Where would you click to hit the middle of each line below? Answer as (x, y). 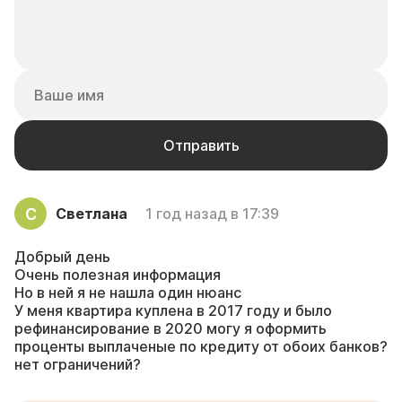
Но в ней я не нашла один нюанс (128, 292)
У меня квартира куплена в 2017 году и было (173, 310)
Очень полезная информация (118, 274)
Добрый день (62, 256)
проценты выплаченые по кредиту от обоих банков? (201, 346)
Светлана (92, 213)
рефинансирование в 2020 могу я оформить (170, 328)
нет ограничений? (78, 364)
